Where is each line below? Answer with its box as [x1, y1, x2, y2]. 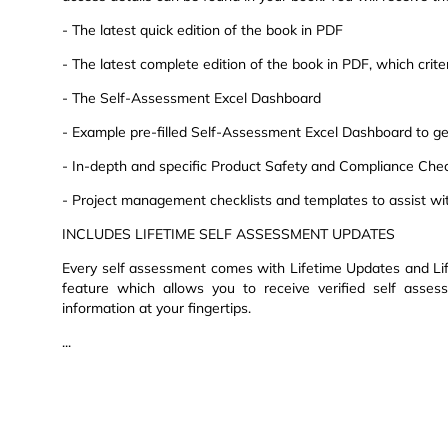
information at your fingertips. [62, 299, 251, 318]
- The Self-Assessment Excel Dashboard [62, 89, 321, 108]
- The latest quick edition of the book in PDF [62, 21, 343, 40]
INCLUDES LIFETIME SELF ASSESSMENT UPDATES [62, 225, 395, 244]
